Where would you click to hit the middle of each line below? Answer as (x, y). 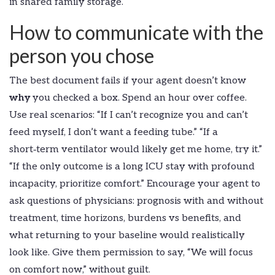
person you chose (82, 56)
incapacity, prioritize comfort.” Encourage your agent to (135, 184)
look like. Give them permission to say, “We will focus (131, 253)
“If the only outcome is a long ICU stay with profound (132, 167)
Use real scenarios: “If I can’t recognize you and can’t (129, 115)
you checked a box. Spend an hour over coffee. (138, 98)
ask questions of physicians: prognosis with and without (136, 201)
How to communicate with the (136, 33)
